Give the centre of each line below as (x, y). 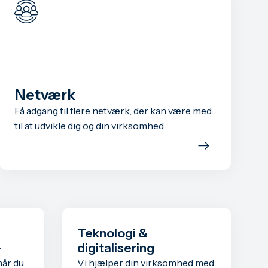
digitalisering (115, 248)
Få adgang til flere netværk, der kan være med (113, 110)
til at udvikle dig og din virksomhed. (90, 125)
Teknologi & (112, 233)
